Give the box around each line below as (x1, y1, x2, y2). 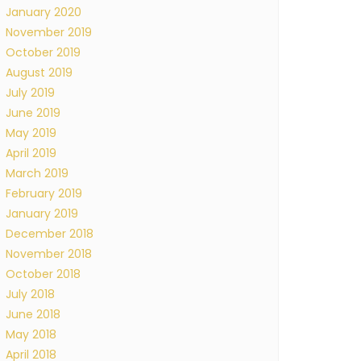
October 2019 (6, 44, 81, 60)
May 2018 (6, 326, 56, 342)
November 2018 (6, 246, 92, 262)
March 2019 (6, 165, 68, 181)
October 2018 (6, 266, 81, 282)
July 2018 (6, 286, 55, 302)
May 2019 (6, 125, 56, 141)
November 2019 (6, 24, 92, 40)
